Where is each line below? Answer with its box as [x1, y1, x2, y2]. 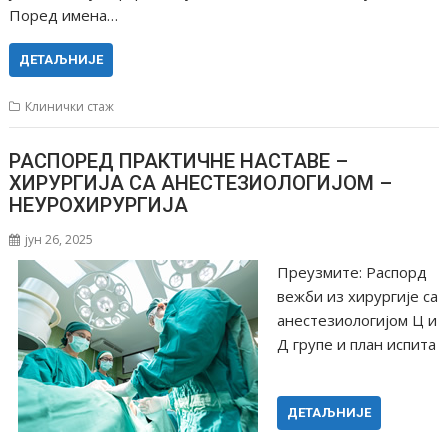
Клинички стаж [25, 97, 115, 115]
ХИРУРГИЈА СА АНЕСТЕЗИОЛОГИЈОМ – [9, 171, 393, 196]
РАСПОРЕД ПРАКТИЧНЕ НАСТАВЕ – [9, 149, 349, 174]
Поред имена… [9, 4, 119, 25]
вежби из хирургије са [276, 286, 438, 307]
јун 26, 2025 [25, 231, 94, 249]
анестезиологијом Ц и [276, 310, 437, 331]
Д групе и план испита [276, 334, 436, 355]
